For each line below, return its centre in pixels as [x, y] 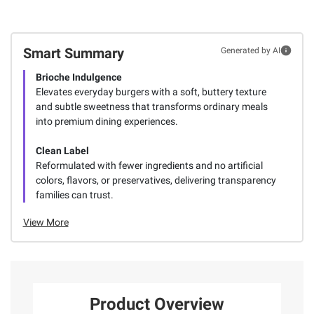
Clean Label [62, 150]
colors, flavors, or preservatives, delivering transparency [156, 180]
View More [46, 222]
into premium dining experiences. [107, 121]
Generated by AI [250, 50]
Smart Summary [73, 53]
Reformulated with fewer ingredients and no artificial [149, 165]
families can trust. [74, 194]
